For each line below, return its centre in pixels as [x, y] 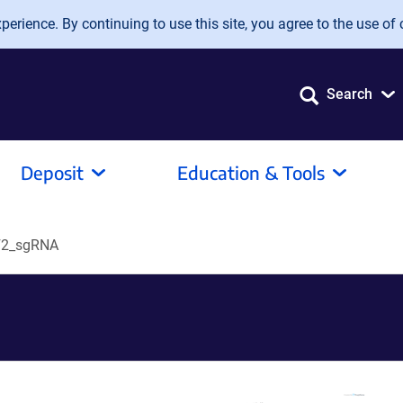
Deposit [52, 172]
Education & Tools [251, 172]
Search [349, 94]
